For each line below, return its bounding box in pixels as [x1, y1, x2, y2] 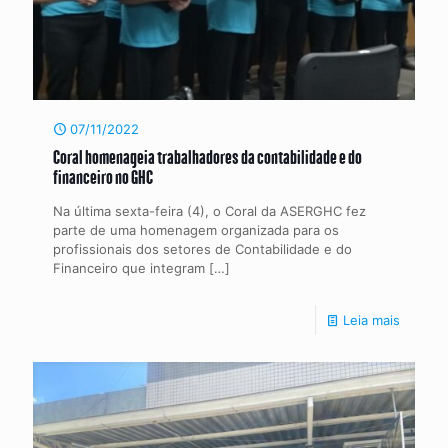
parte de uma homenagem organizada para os [53, 221, 339, 238]
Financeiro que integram [53, 259, 205, 276]
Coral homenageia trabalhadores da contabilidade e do [53, 144, 362, 168]
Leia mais [343, 311, 400, 328]
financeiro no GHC [53, 164, 153, 188]
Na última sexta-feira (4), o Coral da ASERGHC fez [53, 202, 366, 219]
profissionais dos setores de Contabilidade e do [53, 240, 352, 257]
